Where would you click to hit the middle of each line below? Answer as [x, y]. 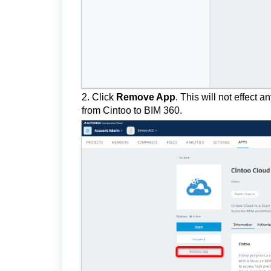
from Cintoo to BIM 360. [132, 111]
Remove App [146, 97]
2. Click [99, 97]
